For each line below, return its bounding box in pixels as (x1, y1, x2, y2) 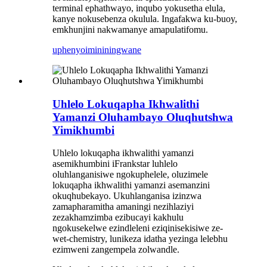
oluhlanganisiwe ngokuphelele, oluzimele (52, 169, 208, 180)
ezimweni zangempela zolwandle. (52, 244, 179, 255)
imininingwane (85, 44, 141, 55)
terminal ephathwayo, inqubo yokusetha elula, (52, 2, 225, 13)
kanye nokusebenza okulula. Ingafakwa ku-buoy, (52, 13, 237, 24)
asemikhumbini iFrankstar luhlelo (52, 159, 178, 169)
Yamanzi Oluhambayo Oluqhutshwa (52, 110, 233, 123)
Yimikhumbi (52, 123, 114, 136)
